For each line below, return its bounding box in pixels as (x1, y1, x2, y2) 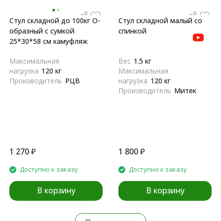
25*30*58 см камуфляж (9, 37, 88, 46)
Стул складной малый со (118, 16, 202, 25)
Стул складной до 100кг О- (9, 16, 100, 25)
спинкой (118, 26, 147, 36)
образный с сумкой (9, 26, 74, 36)
